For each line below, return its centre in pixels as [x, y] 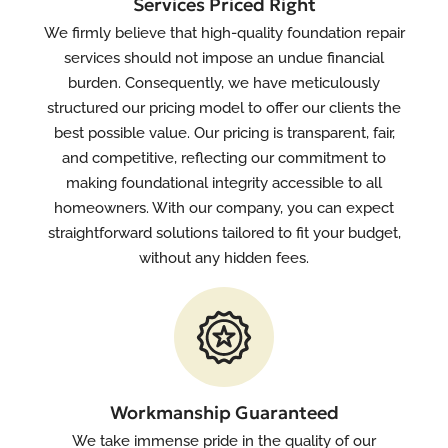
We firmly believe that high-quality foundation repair [224, 33]
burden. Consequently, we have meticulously [224, 83]
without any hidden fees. [224, 258]
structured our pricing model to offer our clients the [224, 108]
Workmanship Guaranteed [224, 412]
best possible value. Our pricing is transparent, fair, [224, 133]
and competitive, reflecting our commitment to [224, 158]
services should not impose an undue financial [224, 58]
